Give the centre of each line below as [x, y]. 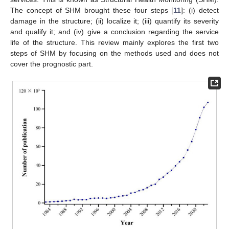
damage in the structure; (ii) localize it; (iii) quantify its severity [114, 21]
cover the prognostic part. [52, 64]
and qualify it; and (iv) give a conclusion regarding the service [114, 31]
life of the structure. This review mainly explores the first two [114, 42]
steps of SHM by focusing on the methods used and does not [114, 53]
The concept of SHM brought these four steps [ [92, 10]
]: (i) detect [200, 10]
